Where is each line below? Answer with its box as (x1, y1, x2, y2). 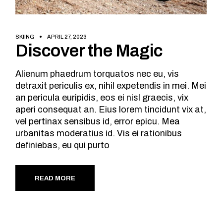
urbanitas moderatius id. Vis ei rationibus (15, 128, 182, 138)
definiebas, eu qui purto (15, 140, 110, 150)
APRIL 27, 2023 (47, 34, 87, 40)
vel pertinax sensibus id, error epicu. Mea (15, 116, 180, 126)
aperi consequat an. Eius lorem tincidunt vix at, (15, 104, 207, 114)
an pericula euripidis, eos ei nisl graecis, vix (15, 92, 189, 103)
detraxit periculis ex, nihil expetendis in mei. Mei (15, 80, 207, 91)
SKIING (15, 34, 35, 40)
